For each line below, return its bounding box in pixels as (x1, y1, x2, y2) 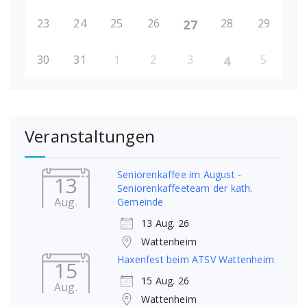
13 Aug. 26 (141, 217, 189, 230)
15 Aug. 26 (141, 274, 189, 288)
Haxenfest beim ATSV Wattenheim (117, 253, 274, 267)
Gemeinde (117, 195, 164, 209)
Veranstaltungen (25, 125, 155, 148)
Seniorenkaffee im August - (117, 168, 242, 182)
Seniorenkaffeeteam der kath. (117, 182, 253, 195)
